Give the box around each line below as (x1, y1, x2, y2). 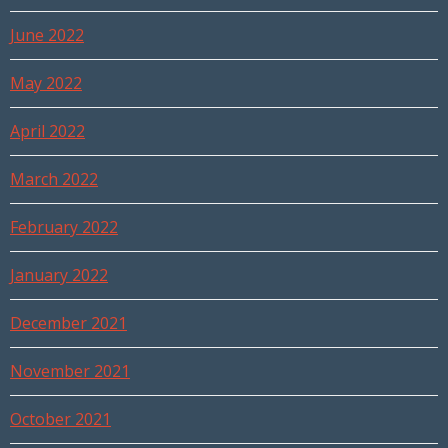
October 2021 (10, 408, 111, 431)
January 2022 (10, 264, 108, 287)
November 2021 (10, 360, 130, 383)
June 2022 (10, 24, 84, 47)
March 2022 (10, 168, 98, 191)
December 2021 (10, 312, 127, 335)
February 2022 (10, 216, 118, 239)
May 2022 (10, 72, 82, 95)
